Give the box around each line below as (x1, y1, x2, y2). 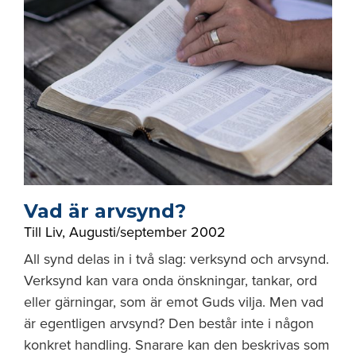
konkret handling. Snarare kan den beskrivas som (24, 336, 330, 354)
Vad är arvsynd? (24, 199, 186, 222)
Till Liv (24, 223, 62, 241)
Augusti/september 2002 (69, 223, 226, 241)
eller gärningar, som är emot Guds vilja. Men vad (24, 293, 323, 311)
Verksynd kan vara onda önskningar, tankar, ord (24, 272, 317, 289)
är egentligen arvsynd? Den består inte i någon (24, 315, 314, 332)
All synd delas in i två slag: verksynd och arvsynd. (24, 250, 329, 268)
